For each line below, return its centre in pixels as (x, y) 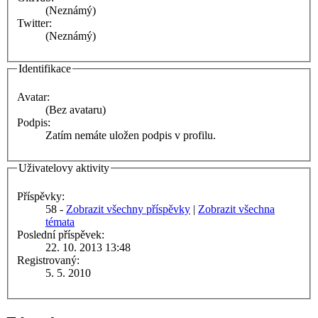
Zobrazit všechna (236, 209)
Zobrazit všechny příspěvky (128, 209)
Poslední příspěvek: (61, 234)
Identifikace (45, 69)
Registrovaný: (48, 260)
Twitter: (34, 23)
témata (60, 221)
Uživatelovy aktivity (64, 168)
